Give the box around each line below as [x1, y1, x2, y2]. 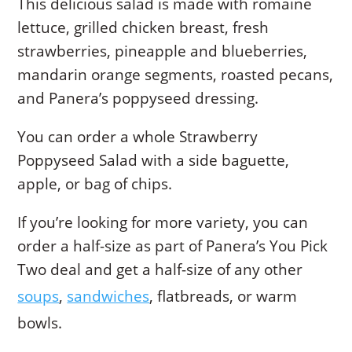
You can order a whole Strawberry [17, 126, 258, 147]
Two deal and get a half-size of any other [17, 258, 303, 280]
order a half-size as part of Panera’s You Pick [17, 235, 328, 256]
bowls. [17, 312, 63, 333]
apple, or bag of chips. [17, 173, 173, 194]
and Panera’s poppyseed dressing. [17, 87, 259, 108]
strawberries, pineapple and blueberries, [17, 40, 308, 61]
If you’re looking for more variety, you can [17, 211, 309, 233]
